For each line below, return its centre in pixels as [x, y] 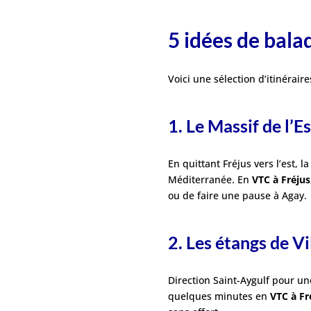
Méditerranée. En [210, 180]
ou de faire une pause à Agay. [237, 196]
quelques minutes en [219, 296]
